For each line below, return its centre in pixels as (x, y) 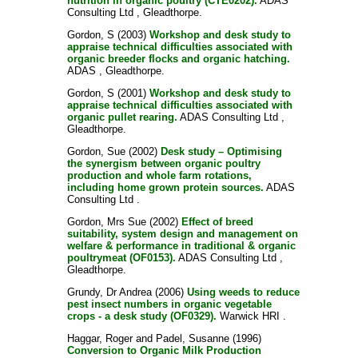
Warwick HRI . (251, 316)
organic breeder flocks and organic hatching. (178, 59)
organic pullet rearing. (122, 117)
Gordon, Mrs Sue (106, 222)
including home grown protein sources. (165, 187)
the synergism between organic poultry (163, 163)
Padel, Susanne (192, 338)
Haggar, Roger (99, 338)
